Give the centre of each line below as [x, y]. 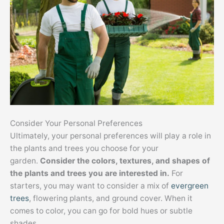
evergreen [190, 186]
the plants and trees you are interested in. [90, 173]
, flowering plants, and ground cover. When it [111, 198]
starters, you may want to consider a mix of [90, 186]
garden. [25, 161]
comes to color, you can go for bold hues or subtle [101, 211]
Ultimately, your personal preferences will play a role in [110, 136]
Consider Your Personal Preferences [76, 123]
